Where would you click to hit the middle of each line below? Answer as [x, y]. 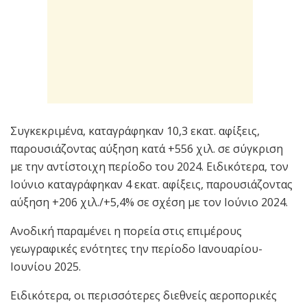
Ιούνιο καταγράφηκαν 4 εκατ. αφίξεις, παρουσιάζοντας [151, 184]
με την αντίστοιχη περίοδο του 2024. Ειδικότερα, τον [149, 166]
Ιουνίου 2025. [46, 266]
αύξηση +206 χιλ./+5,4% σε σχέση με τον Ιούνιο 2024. [149, 202]
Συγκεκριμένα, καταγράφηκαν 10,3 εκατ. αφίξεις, [135, 131]
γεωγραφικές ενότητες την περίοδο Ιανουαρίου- [136, 248]
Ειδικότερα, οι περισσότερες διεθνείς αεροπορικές [144, 295]
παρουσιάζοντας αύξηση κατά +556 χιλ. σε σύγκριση [147, 148]
